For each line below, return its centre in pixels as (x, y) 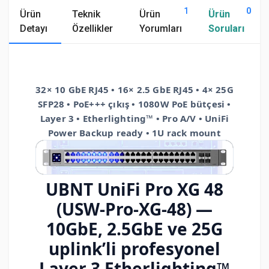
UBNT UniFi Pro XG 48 (134, 189)
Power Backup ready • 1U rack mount (134, 132)
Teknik (86, 14)
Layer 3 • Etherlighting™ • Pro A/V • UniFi (134, 118)
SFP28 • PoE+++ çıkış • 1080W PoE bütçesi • (134, 104)
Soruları (226, 28)
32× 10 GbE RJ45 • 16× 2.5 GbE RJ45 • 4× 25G (134, 89)
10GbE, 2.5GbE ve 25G (134, 229)
